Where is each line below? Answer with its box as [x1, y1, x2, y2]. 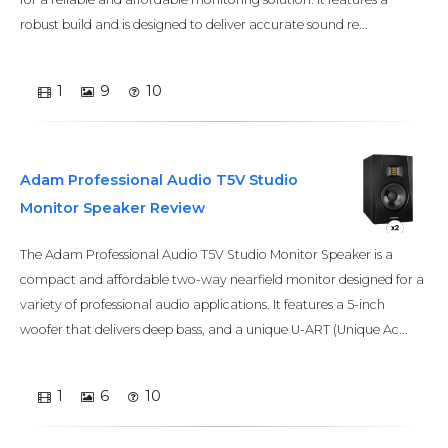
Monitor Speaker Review [20, 199, 205, 217]
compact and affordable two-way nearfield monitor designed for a [20, 272, 424, 287]
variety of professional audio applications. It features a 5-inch [20, 297, 385, 312]
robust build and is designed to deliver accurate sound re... [20, 17, 368, 32]
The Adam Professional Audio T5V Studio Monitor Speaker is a [20, 247, 393, 262]
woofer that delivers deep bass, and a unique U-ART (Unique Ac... [20, 322, 408, 337]
